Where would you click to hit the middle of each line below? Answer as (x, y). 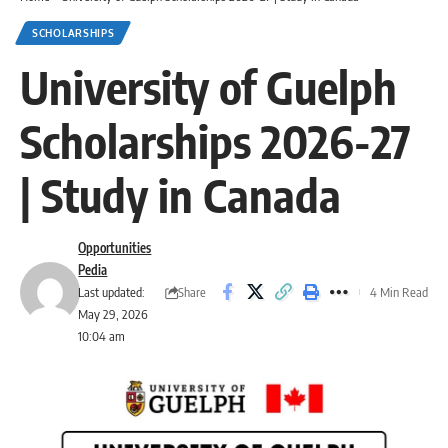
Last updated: (112, 292)
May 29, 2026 (113, 314)
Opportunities (115, 248)
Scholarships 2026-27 (215, 141)
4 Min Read (399, 292)
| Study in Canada (180, 195)
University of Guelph (208, 87)
